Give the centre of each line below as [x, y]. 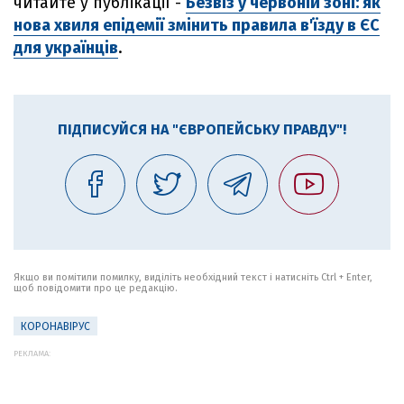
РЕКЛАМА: [32, 353]
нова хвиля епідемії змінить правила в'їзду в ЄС [197, 25]
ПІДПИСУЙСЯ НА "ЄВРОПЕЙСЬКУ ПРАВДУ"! [202, 129]
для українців [66, 48]
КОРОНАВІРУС [55, 326]
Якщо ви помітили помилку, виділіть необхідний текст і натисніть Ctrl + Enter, [193, 277]
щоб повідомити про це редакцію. [96, 288]
